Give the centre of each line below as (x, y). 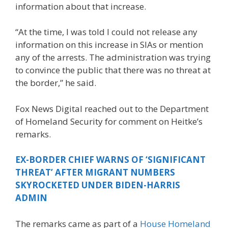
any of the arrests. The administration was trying (113, 58)
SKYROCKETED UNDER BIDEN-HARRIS (98, 185)
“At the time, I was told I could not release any (106, 32)
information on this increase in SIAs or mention (109, 45)
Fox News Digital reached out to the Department (112, 108)
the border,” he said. (56, 83)
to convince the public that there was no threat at (113, 70)
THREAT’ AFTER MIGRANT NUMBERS (95, 173)
